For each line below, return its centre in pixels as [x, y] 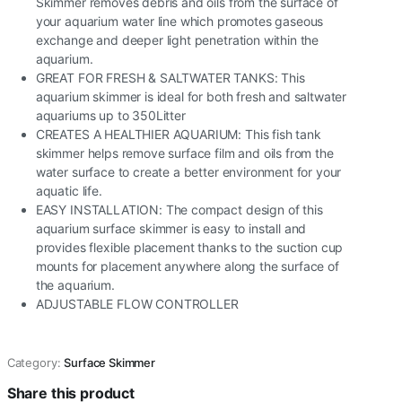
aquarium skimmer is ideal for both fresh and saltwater [191, 96]
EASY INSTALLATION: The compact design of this [179, 210]
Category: [34, 363]
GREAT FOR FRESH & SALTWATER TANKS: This [170, 78]
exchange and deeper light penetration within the [177, 40]
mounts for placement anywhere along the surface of [187, 266]
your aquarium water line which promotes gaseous [179, 21]
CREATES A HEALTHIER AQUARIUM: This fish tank [178, 134]
